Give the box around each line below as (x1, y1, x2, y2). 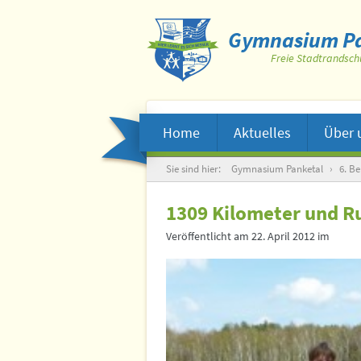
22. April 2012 (251, 230, 315, 244)
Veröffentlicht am (166, 230, 251, 244)
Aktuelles (233, 123, 291, 143)
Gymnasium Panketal (230, 162, 323, 176)
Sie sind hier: (166, 162, 223, 176)
